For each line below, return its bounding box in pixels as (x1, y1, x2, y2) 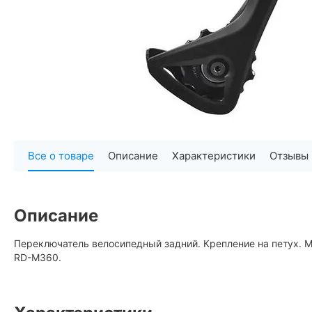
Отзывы (270, 148, 309, 162)
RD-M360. (14, 251, 61, 263)
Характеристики (172, 148, 256, 162)
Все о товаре (28, 148, 94, 162)
